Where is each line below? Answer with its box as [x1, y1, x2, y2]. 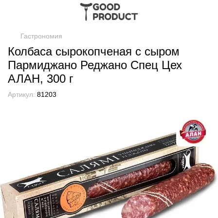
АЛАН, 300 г [8, 72, 73, 85]
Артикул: [8, 91, 35, 98]
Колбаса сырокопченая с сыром [8, 45, 180, 58]
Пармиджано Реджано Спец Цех [8, 58, 182, 72]
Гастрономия [20, 32, 62, 40]
